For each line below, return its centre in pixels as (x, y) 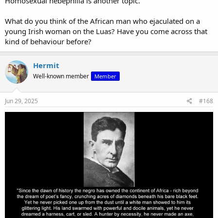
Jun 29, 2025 (21, 101)
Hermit (46, 65)
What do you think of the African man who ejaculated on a (102, 21)
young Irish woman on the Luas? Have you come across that (106, 31)
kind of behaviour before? (48, 41)
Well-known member (61, 76)
